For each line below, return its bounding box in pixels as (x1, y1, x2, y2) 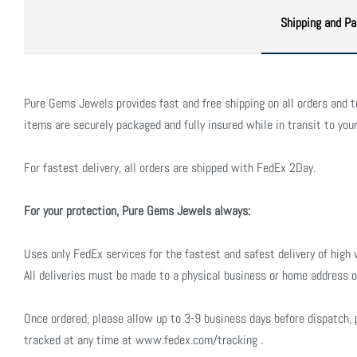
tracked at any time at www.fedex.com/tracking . (24, 331, 263, 348)
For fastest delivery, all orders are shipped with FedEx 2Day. (24, 159, 316, 176)
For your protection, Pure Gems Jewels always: (24, 202, 250, 219)
